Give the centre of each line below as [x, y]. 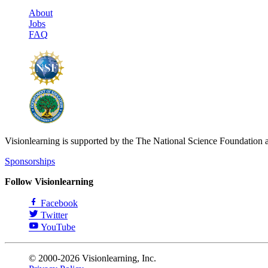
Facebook [59, 203]
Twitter [54, 215]
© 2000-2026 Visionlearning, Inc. [92, 258]
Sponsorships [30, 161]
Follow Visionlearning [49, 181]
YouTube [58, 227]
